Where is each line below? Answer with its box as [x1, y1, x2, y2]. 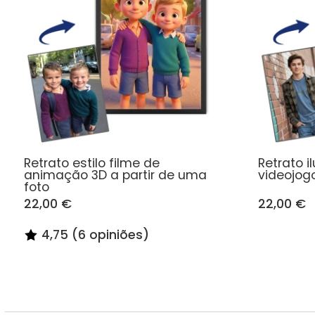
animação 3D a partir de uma [24, 166, 207, 184]
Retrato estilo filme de [24, 154, 160, 172]
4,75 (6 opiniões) [41, 226, 150, 244]
